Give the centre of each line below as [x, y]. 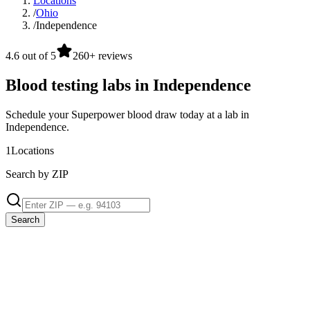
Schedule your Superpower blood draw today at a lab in [127, 115]
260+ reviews [102, 56]
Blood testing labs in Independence [128, 85]
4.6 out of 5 [31, 56]
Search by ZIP [37, 174]
